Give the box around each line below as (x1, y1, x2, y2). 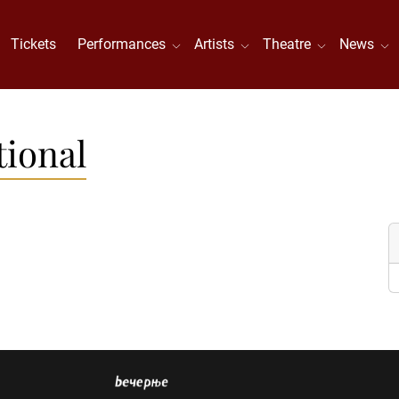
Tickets (11, 36, 57, 53)
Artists (194, 36, 242, 53)
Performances (77, 36, 174, 53)
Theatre (263, 36, 319, 53)
